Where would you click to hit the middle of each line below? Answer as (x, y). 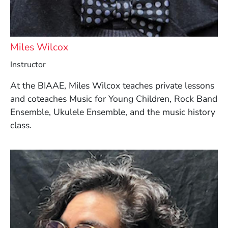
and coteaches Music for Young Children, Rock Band (114, 99)
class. (21, 125)
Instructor (28, 65)
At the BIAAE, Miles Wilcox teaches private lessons (112, 86)
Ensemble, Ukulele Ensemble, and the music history (113, 112)
